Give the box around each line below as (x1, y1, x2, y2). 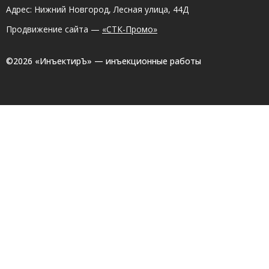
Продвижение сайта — (6, 23, 102, 35)
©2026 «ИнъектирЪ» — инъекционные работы (6, 55, 201, 67)
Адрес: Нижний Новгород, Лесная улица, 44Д (6, 4, 189, 16)
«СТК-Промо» (102, 23, 157, 35)
